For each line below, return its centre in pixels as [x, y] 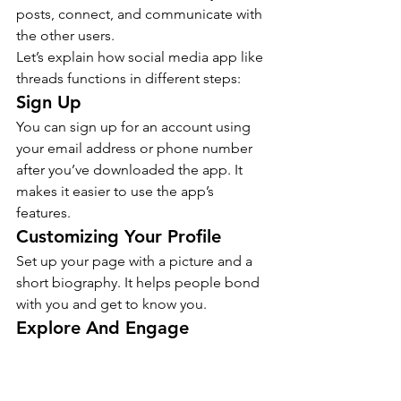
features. [43, 213]
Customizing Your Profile [119, 237]
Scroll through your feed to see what [133, 353]
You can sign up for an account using [135, 127]
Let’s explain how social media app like [141, 57]
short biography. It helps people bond [140, 283]
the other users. [65, 36]
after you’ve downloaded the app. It [131, 170]
